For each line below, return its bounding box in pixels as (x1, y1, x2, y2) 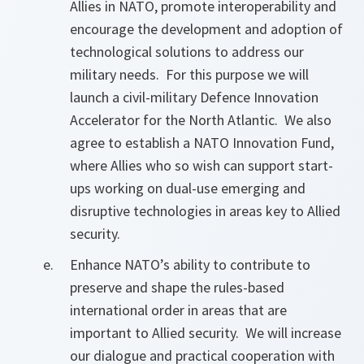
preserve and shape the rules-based (70, 278, 284, 297)
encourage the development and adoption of (70, 19, 343, 38)
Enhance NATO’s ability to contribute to (70, 255, 310, 274)
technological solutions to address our (70, 42, 304, 61)
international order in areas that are (70, 301, 287, 319)
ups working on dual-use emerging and (70, 179, 305, 197)
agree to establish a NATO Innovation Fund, (70, 133, 334, 152)
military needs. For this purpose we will (70, 65, 309, 84)
